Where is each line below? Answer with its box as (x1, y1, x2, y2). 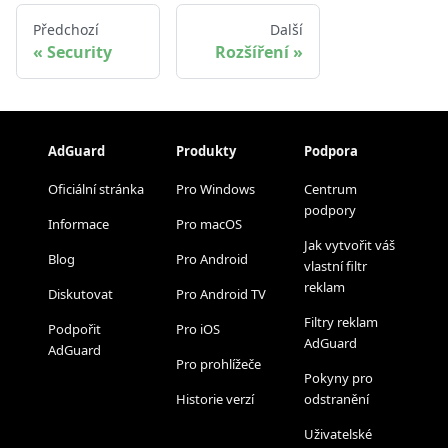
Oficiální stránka (48, 180, 144, 198)
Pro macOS (176, 215, 242, 233)
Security (47, 40, 112, 63)
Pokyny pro (304, 369, 373, 387)
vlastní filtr (304, 257, 367, 275)
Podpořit (48, 320, 101, 338)
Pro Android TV (176, 285, 266, 303)
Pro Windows (176, 180, 255, 198)
